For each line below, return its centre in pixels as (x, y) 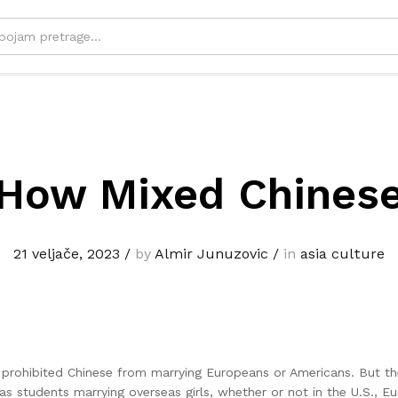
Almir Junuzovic (211, 254)
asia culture (342, 254)
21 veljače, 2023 (67, 254)
